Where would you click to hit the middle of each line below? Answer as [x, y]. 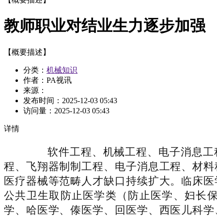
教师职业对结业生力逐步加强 [105, 26]
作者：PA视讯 [47, 80]
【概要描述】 [27, 52]
